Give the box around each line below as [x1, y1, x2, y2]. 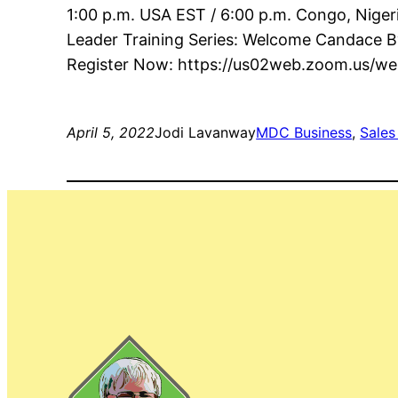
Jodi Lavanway [155, 123, 257, 141]
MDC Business [256, 123, 353, 141]
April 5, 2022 [67, 123, 155, 141]
